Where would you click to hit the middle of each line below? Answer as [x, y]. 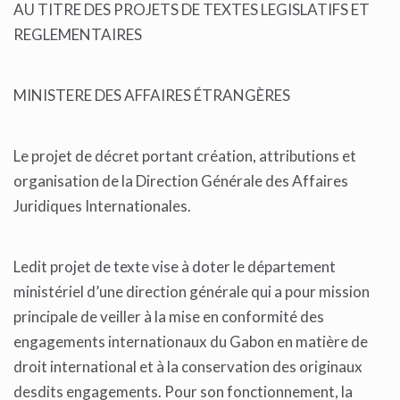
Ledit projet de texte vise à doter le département [175, 267]
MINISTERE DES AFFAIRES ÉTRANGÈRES [153, 96]
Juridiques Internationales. [104, 206]
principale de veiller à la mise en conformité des [169, 317]
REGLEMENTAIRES [79, 35]
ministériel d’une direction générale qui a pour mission [192, 292]
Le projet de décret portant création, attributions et [185, 156]
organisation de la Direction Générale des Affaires [181, 181]
